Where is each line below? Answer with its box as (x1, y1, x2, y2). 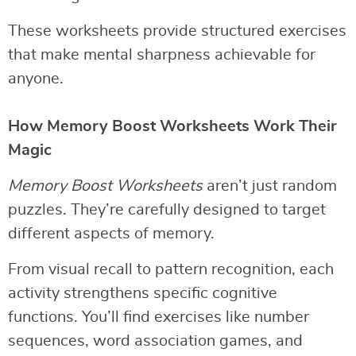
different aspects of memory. (8, 226, 215, 242)
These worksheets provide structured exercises (8, 23, 346, 40)
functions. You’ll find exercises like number (8, 309, 309, 326)
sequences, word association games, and (8, 333, 303, 350)
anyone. (8, 71, 64, 87)
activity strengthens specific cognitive (8, 285, 277, 302)
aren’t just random (203, 178, 337, 195)
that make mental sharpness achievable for (8, 47, 315, 64)
